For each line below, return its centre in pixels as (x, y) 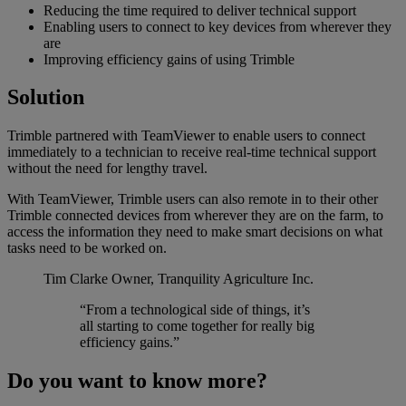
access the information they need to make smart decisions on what (195, 232)
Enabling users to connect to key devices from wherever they (217, 26)
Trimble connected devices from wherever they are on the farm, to (195, 216)
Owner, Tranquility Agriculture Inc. (213, 279)
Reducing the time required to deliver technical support (200, 10)
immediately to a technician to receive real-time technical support (192, 152)
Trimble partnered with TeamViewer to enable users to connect (186, 136)
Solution (46, 97)
